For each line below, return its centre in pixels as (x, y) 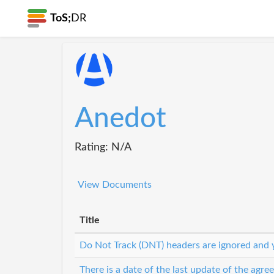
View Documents (115, 185)
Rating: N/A (103, 147)
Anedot (120, 119)
